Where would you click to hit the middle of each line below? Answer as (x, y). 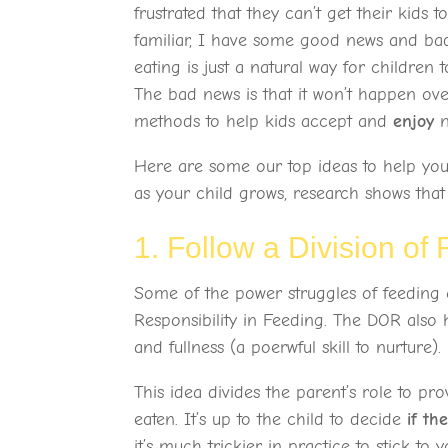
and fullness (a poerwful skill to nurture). (288, 348)
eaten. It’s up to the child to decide (271, 420)
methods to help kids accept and (264, 122)
